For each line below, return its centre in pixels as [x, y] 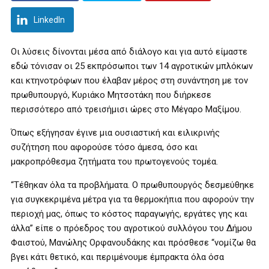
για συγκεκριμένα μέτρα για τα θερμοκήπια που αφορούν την [132, 199]
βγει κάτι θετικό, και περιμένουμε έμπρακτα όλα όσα [117, 257]
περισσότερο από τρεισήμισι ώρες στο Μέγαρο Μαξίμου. [126, 109]
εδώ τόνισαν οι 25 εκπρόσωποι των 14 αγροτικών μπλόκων [132, 66]
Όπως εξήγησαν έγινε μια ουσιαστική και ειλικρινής [115, 133]
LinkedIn [49, 20]
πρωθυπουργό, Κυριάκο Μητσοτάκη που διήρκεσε [111, 95]
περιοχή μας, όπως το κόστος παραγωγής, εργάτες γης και [129, 214]
